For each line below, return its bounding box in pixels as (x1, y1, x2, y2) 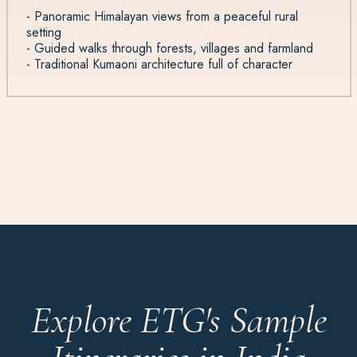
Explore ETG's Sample (30, 297, 327, 343)
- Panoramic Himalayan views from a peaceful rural (26, 6, 298, 25)
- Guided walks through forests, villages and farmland (26, 38, 313, 57)
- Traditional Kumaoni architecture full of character (26, 54, 292, 73)
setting (26, 22, 61, 41)
